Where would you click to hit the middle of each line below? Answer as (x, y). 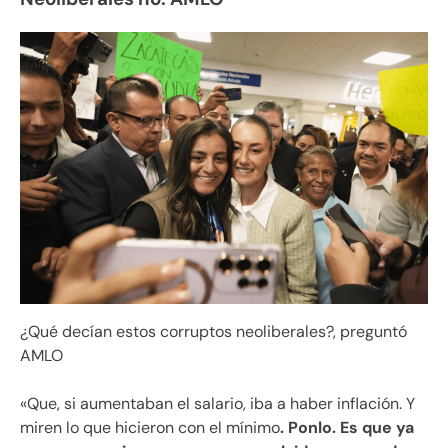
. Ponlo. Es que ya (347, 427)
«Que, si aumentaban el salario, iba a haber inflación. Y (217, 403)
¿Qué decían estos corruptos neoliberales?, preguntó (213, 331)
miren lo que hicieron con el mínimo (150, 427)
